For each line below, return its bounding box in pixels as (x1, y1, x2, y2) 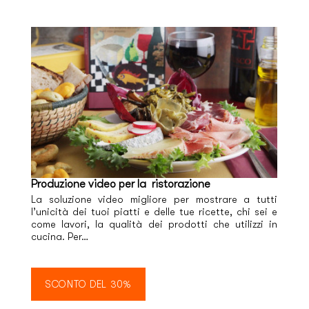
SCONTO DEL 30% (46, 278, 131, 290)
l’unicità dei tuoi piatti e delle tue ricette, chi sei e (31, 206, 277, 218)
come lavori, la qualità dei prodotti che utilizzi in (31, 218, 277, 230)
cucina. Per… (31, 230, 88, 243)
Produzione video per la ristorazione (31, 177, 210, 190)
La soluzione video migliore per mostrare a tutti (31, 193, 277, 206)
